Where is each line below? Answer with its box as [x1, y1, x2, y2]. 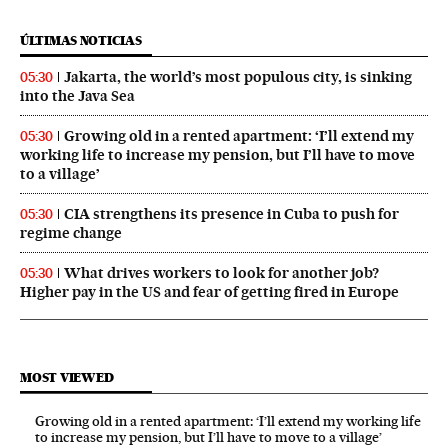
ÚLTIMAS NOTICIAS [20, 32, 142, 48]
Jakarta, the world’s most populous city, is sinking [64, 67, 412, 86]
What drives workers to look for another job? [64, 263, 379, 282]
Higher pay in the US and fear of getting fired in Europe [20, 282, 399, 301]
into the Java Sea [20, 86, 135, 105]
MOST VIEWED [20, 369, 114, 385]
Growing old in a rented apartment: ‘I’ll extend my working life [35, 412, 421, 429]
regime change [20, 223, 122, 242]
